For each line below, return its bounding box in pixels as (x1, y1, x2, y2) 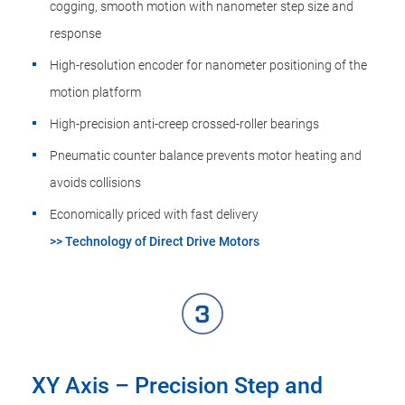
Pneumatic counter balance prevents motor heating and (50, 148, 362, 163)
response (50, 26, 101, 41)
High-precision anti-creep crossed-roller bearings (50, 117, 319, 131)
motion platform (50, 85, 141, 99)
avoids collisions (50, 175, 141, 190)
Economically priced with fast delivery (50, 207, 259, 221)
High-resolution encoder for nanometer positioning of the (50, 58, 367, 72)
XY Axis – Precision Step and (32, 372, 323, 399)
